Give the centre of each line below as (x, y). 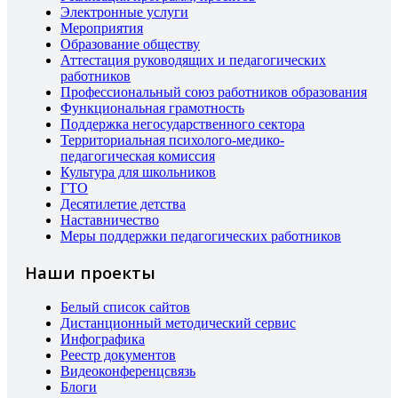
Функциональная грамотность (152, 108)
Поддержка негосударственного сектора (183, 124)
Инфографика (103, 339)
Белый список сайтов (125, 307)
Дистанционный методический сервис (178, 323)
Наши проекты (90, 272)
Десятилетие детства (123, 204)
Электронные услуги (124, 12)
